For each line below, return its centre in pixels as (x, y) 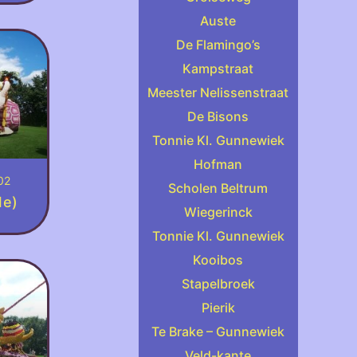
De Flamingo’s (218, 45)
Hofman (218, 164)
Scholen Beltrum (218, 188)
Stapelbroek (218, 284)
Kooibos (218, 260)
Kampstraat (218, 69)
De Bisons (218, 116)
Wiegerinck (218, 212)
